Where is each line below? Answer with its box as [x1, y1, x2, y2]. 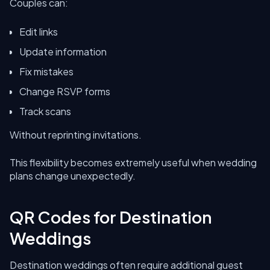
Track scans [19, 105, 71, 118]
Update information [19, 45, 107, 58]
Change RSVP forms [19, 85, 110, 98]
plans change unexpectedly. [10, 169, 136, 182]
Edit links [19, 25, 58, 38]
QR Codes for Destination [10, 207, 212, 227]
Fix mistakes [19, 65, 74, 78]
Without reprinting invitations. [10, 128, 142, 141]
